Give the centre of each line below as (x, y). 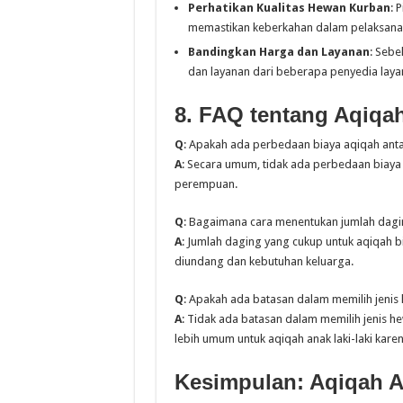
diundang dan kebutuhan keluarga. (264, 261)
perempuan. (206, 184)
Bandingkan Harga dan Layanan (278, 52)
